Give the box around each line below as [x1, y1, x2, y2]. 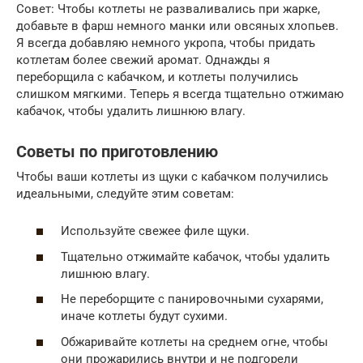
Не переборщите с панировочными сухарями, [61, 292, 323, 306]
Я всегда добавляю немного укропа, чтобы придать [16, 35, 315, 50]
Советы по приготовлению [16, 142, 218, 161]
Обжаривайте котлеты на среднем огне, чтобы [61, 334, 328, 349]
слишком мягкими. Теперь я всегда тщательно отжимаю [16, 86, 344, 101]
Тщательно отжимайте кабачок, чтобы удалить [61, 249, 330, 264]
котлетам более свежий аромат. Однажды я [16, 52, 270, 67]
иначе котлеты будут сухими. [61, 309, 228, 323]
